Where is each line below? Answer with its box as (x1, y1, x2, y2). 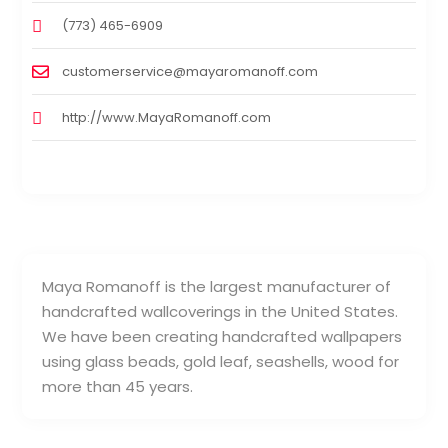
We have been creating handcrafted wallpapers (42, 325, 403, 347)
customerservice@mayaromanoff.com (62, 61, 319, 81)
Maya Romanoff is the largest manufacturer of (42, 275, 392, 297)
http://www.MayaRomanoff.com (62, 107, 272, 127)
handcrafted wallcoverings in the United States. (42, 300, 399, 322)
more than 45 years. (42, 375, 194, 397)
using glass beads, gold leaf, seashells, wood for (42, 350, 400, 372)
